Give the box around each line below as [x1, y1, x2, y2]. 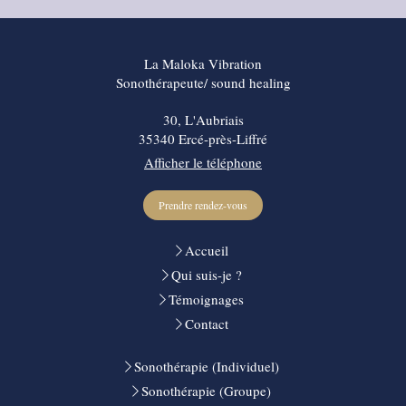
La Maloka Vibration [144, 53, 262, 72]
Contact [184, 314, 228, 333]
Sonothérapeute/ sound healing [115, 72, 291, 92]
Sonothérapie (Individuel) [133, 356, 279, 375]
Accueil [184, 240, 228, 259]
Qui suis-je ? [170, 265, 242, 284]
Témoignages [169, 289, 244, 308]
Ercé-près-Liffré [179, 129, 267, 148]
